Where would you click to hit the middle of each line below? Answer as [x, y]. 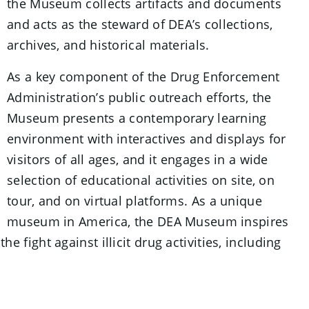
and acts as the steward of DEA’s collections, [140, 24]
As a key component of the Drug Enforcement [143, 77]
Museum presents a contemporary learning [137, 118]
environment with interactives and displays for [147, 139]
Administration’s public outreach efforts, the [139, 97]
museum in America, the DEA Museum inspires [148, 221]
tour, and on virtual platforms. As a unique [134, 201]
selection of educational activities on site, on [141, 180]
